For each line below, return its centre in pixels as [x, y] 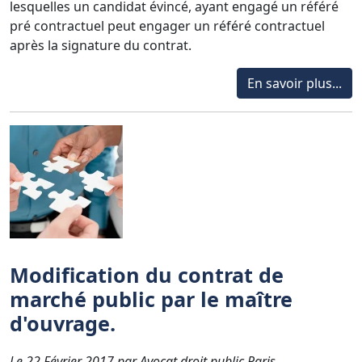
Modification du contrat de [147, 274]
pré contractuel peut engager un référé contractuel [167, 25]
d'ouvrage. [63, 323]
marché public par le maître [151, 299]
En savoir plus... [295, 83]
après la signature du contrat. [101, 45]
